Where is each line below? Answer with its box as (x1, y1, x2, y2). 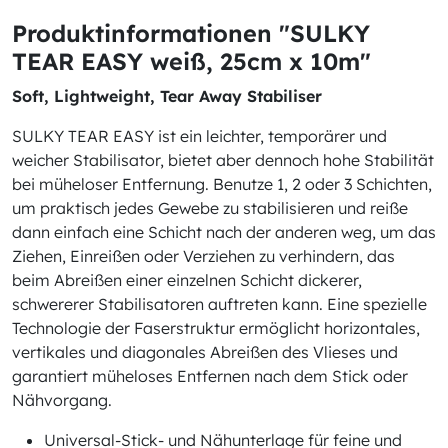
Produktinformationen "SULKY (12, 19, 370, 48)
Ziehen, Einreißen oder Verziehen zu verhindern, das (12, 246, 395, 266)
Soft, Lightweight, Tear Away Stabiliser (12, 86, 322, 106)
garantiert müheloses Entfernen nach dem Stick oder (12, 366, 408, 386)
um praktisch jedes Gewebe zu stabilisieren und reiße (12, 198, 408, 218)
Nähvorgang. (12, 390, 112, 410)
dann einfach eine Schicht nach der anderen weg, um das (12, 222, 436, 242)
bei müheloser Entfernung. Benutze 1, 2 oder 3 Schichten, (12, 174, 432, 194)
